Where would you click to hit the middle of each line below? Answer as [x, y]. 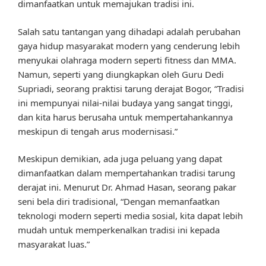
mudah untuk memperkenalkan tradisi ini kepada [119, 230]
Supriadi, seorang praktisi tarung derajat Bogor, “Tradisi [131, 88]
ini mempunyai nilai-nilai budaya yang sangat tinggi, [125, 102]
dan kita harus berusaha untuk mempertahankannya [125, 117]
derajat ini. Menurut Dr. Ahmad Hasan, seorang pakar [127, 187]
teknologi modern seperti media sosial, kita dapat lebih [130, 216]
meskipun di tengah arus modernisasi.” [98, 131]
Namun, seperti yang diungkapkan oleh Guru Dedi [121, 74]
